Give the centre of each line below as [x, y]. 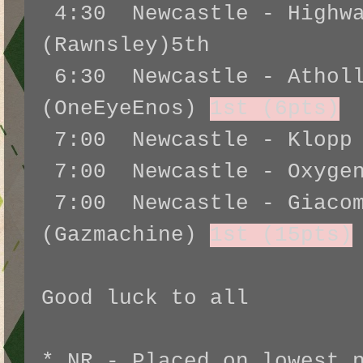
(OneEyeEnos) [126, 109]
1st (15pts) [281, 236]
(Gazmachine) [126, 236]
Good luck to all [145, 299]
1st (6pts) [275, 109]
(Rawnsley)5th [126, 46]
